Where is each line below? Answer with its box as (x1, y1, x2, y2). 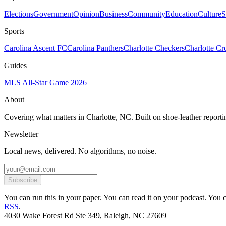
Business (99, 9, 128, 18)
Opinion (73, 9, 99, 18)
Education (165, 9, 198, 18)
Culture (198, 9, 221, 18)
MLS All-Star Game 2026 (4, 78, 87, 87)
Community (128, 9, 165, 18)
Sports (4, 26, 24, 35)
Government (33, 9, 73, 18)
